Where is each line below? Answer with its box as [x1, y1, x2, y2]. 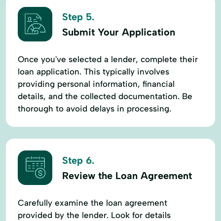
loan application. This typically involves [18, 66, 169, 76]
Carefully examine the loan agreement [18, 197, 167, 208]
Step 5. [62, 11, 94, 23]
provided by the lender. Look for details [18, 210, 171, 220]
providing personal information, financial [18, 78, 175, 89]
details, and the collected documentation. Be [18, 91, 192, 101]
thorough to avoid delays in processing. [18, 103, 171, 113]
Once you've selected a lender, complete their [18, 54, 198, 64]
